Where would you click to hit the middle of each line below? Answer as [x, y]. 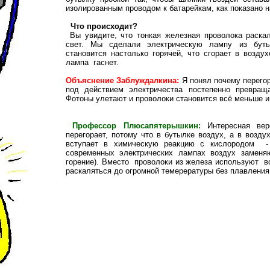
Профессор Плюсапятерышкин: [133, 125]
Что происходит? [104, 26]
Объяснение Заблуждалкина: [123, 80]
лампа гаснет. [92, 62]
